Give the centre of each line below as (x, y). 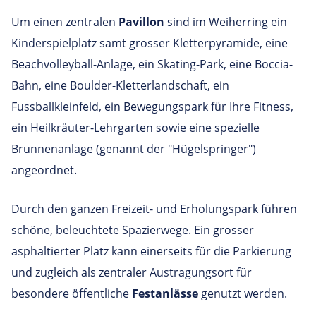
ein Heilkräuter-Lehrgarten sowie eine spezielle (135, 128)
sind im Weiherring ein (226, 22)
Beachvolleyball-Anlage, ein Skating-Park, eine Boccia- (152, 65)
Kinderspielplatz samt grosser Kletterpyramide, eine (150, 43)
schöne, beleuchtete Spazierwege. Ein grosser (133, 230)
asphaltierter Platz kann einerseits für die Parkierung (151, 251)
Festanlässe (165, 294)
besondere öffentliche (72, 294)
